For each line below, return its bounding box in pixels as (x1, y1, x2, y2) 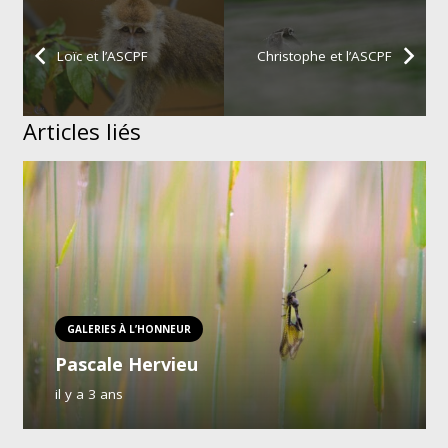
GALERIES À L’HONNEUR (66, 321, 191, 336)
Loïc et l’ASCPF (56, 46, 148, 65)
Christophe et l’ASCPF (256, 46, 392, 65)
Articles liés (22, 115, 141, 146)
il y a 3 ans (54, 384, 123, 403)
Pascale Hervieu (54, 352, 198, 377)
